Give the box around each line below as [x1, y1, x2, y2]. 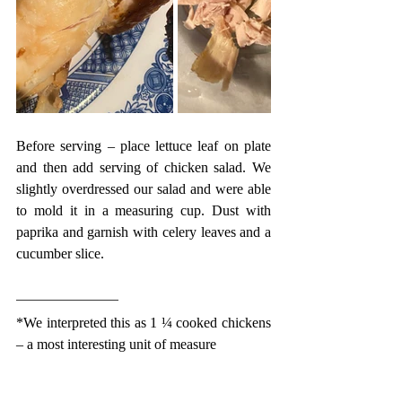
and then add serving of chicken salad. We [16, 159, 271, 175]
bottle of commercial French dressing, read [16, 379, 271, 395]
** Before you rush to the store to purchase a [16, 357, 271, 373]
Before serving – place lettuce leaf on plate [16, 137, 271, 153]
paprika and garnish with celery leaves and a [16, 223, 271, 240]
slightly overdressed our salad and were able [16, 180, 271, 197]
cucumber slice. [16, 245, 108, 261]
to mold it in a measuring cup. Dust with [16, 202, 271, 218]
